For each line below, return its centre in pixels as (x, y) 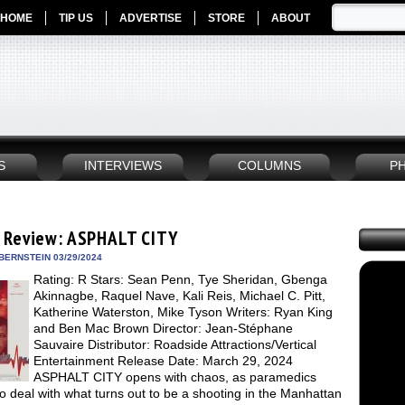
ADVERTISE (151, 18)
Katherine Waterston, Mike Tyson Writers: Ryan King (183, 312)
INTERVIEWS (123, 166)
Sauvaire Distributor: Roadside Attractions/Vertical (175, 344)
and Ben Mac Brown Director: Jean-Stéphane (163, 328)
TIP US (76, 18)
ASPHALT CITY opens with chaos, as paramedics (175, 377)
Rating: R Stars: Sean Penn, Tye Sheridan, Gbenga (180, 279)
